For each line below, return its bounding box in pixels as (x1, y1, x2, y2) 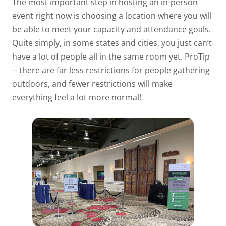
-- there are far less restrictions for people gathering (12, 65, 210, 76)
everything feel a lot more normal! (12, 92, 141, 103)
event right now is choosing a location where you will (12, 10, 212, 22)
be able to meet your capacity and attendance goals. (12, 24, 211, 35)
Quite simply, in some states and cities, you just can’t (12, 37, 212, 49)
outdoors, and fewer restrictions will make (12, 78, 173, 90)
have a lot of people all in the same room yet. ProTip (12, 51, 210, 63)
